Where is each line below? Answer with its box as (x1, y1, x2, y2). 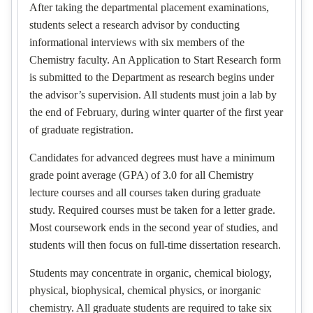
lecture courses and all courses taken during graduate (29, 187, 261, 198)
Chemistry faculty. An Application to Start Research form (29, 54, 281, 66)
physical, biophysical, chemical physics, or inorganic (29, 284, 261, 296)
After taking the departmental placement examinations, (29, 1, 269, 13)
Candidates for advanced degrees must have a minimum (29, 152, 275, 163)
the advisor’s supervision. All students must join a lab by (29, 89, 277, 101)
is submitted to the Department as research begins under (29, 71, 274, 83)
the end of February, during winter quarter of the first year (29, 106, 283, 118)
